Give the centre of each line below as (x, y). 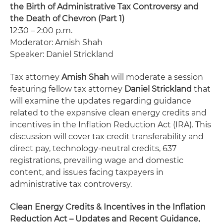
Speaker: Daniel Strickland (62, 54)
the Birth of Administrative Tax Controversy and (104, 7)
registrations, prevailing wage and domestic (97, 160)
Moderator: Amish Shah (56, 42)
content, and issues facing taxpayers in (87, 172)
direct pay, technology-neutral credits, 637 (93, 148)
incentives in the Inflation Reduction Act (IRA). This (111, 125)
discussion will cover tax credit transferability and (107, 137)
